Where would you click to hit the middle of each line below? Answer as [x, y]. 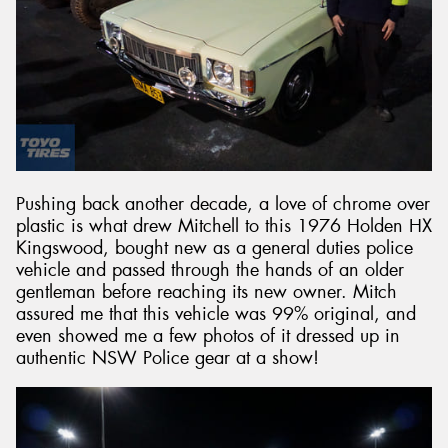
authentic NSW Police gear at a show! [167, 358]
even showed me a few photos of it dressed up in [208, 336]
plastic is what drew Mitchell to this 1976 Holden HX [224, 226]
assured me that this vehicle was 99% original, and [216, 314]
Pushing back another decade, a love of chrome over [223, 204]
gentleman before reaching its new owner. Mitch [206, 292]
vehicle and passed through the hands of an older [210, 270]
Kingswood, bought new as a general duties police [214, 248]
